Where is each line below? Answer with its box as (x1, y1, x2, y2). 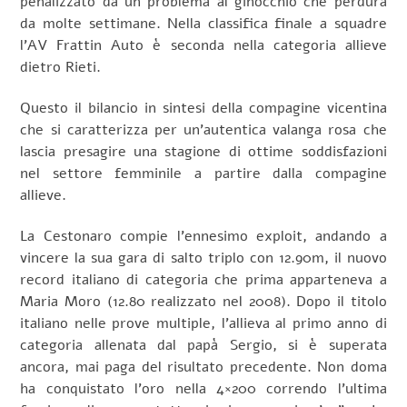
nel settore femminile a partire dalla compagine (20, 163, 387, 184)
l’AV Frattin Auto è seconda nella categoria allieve (20, 35, 387, 56)
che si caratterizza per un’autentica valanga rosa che (20, 119, 387, 140)
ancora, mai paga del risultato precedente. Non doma (20, 356, 387, 377)
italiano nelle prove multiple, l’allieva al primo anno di (20, 313, 387, 333)
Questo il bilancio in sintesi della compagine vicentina (20, 97, 387, 118)
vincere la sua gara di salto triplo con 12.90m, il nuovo (20, 247, 387, 268)
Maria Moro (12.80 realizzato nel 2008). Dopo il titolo (20, 291, 387, 312)
